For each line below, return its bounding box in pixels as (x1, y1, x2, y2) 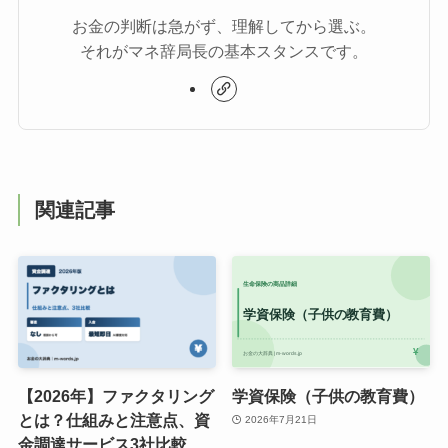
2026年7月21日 (244, 414, 317, 426)
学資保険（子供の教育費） (232, 386, 425, 405)
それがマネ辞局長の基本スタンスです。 (80, 42, 368, 61)
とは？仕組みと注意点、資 (17, 410, 210, 429)
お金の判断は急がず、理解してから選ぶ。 (72, 17, 376, 36)
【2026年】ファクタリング (17, 386, 214, 405)
